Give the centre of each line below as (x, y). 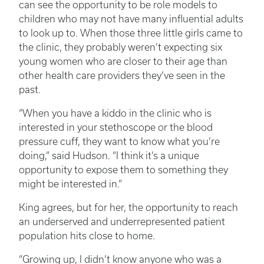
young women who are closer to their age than (123, 62)
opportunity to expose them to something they (123, 170)
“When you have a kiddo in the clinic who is (115, 113)
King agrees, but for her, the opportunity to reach (128, 208)
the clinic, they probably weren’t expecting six (121, 47)
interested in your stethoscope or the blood (116, 128)
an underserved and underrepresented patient (122, 222)
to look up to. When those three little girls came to (131, 33)
